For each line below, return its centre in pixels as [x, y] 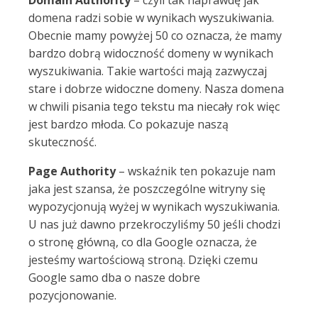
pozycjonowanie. [72, 295]
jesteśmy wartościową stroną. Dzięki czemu [143, 260]
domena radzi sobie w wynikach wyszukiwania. [151, 18]
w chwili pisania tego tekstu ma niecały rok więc [154, 106]
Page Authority [73, 171]
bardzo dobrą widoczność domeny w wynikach [151, 53]
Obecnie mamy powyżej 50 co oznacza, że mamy [155, 35]
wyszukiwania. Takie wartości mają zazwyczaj [148, 71]
